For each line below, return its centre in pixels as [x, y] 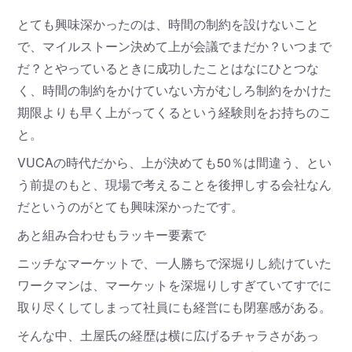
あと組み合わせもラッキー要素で [112, 235]
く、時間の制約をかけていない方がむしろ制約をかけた [175, 90]
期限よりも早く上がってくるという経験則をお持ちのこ [175, 112]
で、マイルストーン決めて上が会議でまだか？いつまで [175, 46]
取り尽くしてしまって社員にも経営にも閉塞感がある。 [175, 307]
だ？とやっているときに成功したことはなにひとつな [169, 68]
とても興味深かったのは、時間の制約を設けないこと [169, 24]
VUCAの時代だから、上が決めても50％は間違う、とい [175, 163]
